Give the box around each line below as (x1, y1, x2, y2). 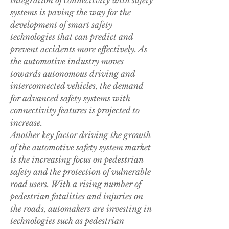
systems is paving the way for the (10, 7, 131, 18)
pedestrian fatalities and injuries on (10, 191, 143, 202)
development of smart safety (10, 19, 112, 30)
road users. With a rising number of (10, 179, 141, 190)
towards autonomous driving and (10, 68, 135, 79)
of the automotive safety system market (10, 142, 151, 153)
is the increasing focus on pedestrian (10, 154, 144, 165)
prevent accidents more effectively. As (10, 44, 147, 55)
